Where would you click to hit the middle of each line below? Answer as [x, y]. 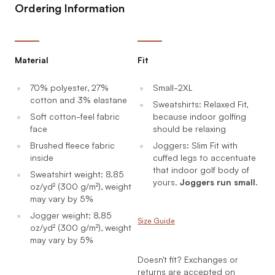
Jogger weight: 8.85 [71, 215]
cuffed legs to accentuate [204, 157]
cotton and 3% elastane [78, 99]
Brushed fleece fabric [72, 145]
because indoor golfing [199, 116]
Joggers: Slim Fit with [195, 145]
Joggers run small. [219, 182]
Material [32, 59]
